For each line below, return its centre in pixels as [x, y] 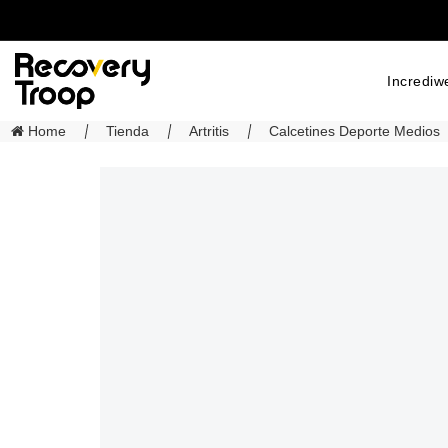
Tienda [127, 131]
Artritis [209, 131]
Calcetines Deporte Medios [354, 131]
